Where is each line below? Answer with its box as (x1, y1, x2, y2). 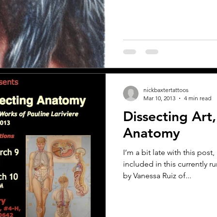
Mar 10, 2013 (143, 94, 175, 102)
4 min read (184, 94, 211, 102)
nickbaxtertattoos (143, 86, 188, 94)
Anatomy (123, 124, 180, 141)
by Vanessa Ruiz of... (123, 171, 191, 181)
